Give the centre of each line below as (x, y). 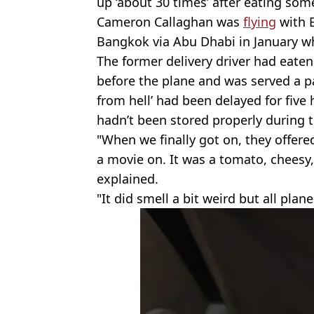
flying (260, 21)
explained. (128, 178)
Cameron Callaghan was (170, 21)
